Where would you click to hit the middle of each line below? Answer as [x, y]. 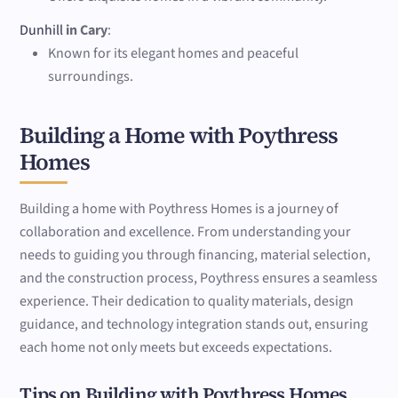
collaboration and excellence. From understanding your [186, 231]
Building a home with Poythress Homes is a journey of [179, 208]
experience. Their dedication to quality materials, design [187, 301]
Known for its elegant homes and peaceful [174, 54]
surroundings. [91, 77]
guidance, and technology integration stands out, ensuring [194, 324]
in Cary [87, 31]
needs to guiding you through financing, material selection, [195, 255]
